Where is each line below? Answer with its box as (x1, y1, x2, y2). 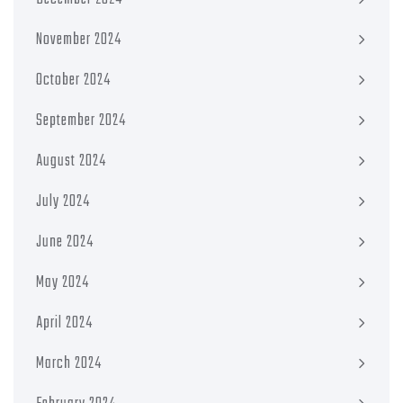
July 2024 (36, 188, 90, 215)
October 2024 (36, 67, 111, 94)
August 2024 (36, 148, 106, 175)
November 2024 (36, 26, 121, 53)
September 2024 (36, 107, 126, 134)
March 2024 (36, 350, 102, 377)
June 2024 (36, 228, 94, 255)
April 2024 (36, 309, 93, 336)
